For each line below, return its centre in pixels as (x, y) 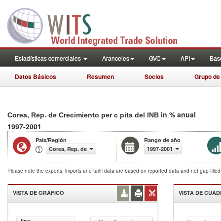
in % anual (178, 114)
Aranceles (116, 58)
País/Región (51, 140)
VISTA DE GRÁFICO (38, 193)
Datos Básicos (36, 76)
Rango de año (162, 140)
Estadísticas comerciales (49, 58)
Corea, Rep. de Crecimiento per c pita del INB (84, 115)
